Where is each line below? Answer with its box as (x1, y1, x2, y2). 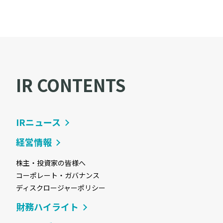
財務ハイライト (16, 200, 79, 213)
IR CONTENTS (16, 72, 126, 97)
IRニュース (16, 115, 61, 128)
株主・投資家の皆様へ (16, 157, 86, 168)
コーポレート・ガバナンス (16, 170, 100, 180)
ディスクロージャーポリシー (16, 182, 106, 193)
